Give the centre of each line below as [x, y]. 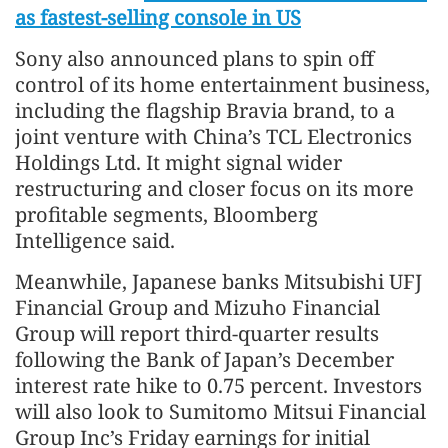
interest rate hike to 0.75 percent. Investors [218, 385]
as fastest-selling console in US [158, 17]
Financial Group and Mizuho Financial [197, 307]
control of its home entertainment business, [222, 84]
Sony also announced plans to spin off [194, 58]
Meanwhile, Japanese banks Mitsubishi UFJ [218, 281]
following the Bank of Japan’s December [204, 359]
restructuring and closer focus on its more [214, 188]
